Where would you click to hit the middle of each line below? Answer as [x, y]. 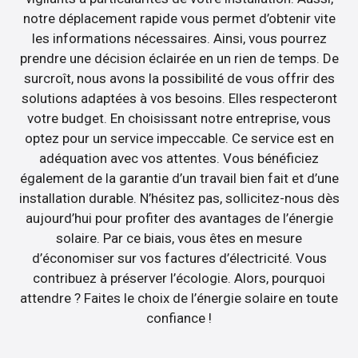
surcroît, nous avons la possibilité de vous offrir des [179, 78]
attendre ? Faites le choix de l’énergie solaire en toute [179, 298]
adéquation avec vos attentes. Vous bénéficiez [179, 158]
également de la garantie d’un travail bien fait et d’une [179, 178]
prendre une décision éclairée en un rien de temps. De [179, 58]
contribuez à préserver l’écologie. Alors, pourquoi [179, 278]
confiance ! [179, 318]
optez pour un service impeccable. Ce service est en [179, 138]
